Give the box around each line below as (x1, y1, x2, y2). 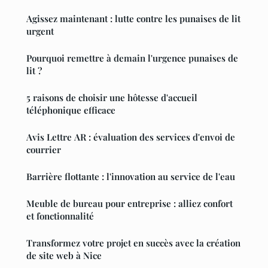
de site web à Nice (26, 249, 102, 262)
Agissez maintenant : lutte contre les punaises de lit (26, 13, 240, 25)
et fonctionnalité (26, 210, 94, 223)
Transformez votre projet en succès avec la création (26, 237, 240, 249)
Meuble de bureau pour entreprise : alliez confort (26, 197, 233, 210)
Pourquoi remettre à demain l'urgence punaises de (26, 52, 238, 65)
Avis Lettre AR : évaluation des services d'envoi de (26, 131, 235, 144)
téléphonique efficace (26, 104, 115, 117)
